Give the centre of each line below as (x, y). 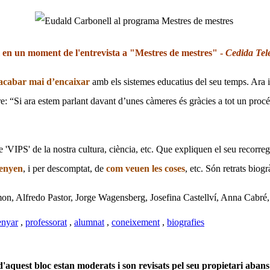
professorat (46, 222)
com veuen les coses (146, 168)
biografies (186, 222)
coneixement (136, 222)
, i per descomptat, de (64, 168)
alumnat (89, 222)
